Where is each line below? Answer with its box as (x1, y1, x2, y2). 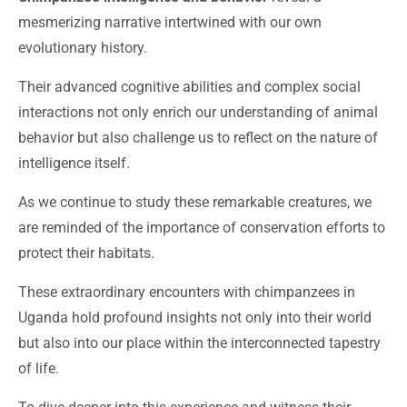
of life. (18, 360, 59, 378)
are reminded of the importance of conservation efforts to (18, 219, 385, 237)
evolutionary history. (18, 39, 147, 57)
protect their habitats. (18, 244, 154, 263)
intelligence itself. (18, 154, 130, 173)
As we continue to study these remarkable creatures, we (18, 194, 372, 212)
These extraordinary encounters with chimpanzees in (18, 283, 355, 302)
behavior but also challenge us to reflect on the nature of (18, 129, 378, 147)
